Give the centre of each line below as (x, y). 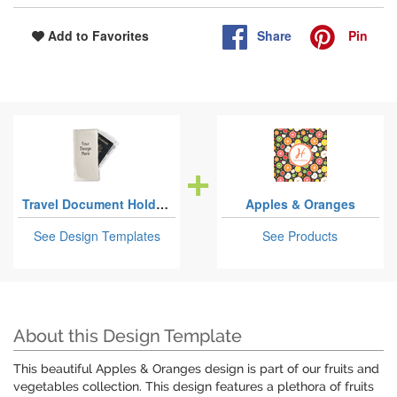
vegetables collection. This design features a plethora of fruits (194, 387)
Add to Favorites (97, 36)
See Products (300, 236)
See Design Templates (97, 236)
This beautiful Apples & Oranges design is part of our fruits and (196, 369)
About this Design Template (128, 336)
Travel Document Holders (162, 204)
